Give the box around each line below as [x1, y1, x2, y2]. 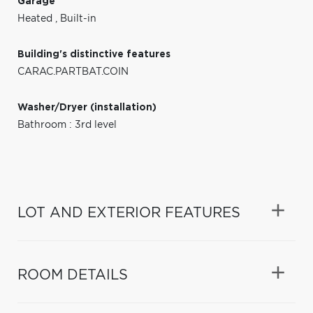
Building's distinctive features [17, 49, 170, 59]
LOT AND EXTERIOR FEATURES [17, 205, 240, 220]
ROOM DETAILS [17, 268, 128, 282]
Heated [17, 13, 55, 24]
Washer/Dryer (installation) [17, 102, 156, 112]
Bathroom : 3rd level [17, 119, 117, 130]
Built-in [60, 13, 96, 24]
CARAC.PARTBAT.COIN [17, 66, 129, 77]
